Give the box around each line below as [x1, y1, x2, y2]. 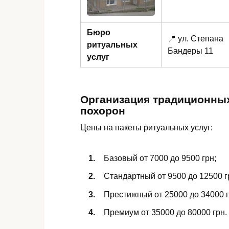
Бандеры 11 [168, 47, 213, 56]
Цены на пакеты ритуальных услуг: [80, 123, 213, 132]
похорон [80, 104, 125, 117]
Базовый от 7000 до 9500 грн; [104, 154, 216, 163]
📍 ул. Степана [168, 34, 223, 43]
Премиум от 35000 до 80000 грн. [104, 208, 227, 217]
